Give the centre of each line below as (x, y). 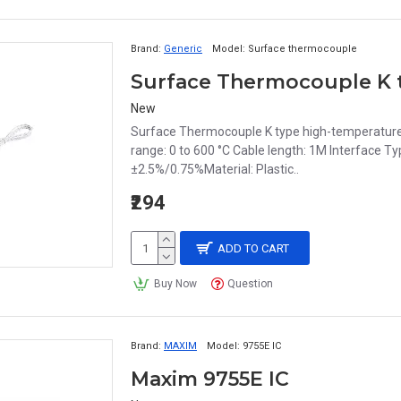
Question (251, 284)
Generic (183, 49)
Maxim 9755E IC (210, 379)
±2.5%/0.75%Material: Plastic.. (215, 169)
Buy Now (175, 284)
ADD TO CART (254, 248)
